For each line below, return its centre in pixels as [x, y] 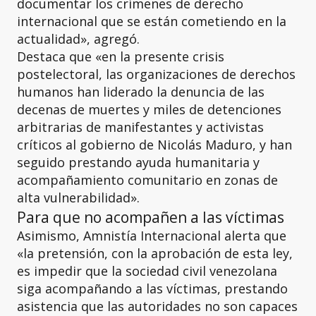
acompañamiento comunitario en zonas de [147, 180]
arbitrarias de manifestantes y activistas [140, 127]
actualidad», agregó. [78, 39]
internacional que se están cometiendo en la [152, 21]
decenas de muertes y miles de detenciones [149, 109]
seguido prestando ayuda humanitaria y [138, 162]
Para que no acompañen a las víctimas [151, 217]
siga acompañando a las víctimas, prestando [152, 288]
